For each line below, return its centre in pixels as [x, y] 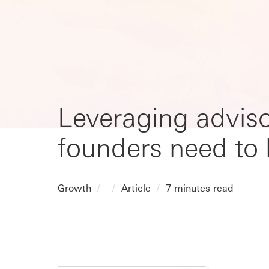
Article [136, 188]
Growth [74, 188]
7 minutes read [200, 188]
